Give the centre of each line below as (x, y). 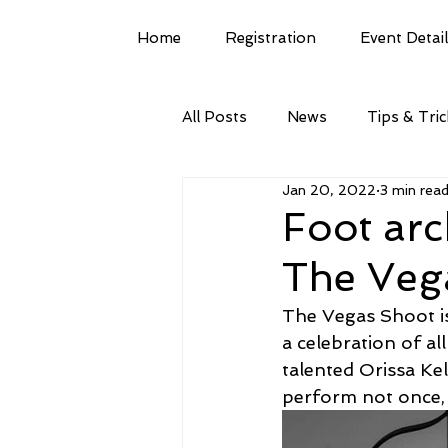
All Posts (214, 117)
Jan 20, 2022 (329, 189)
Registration (270, 38)
